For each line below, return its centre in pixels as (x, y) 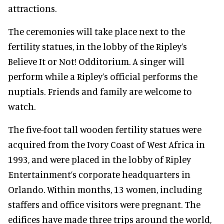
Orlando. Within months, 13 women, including (105, 189)
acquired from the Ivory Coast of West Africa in (106, 144)
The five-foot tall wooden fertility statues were (105, 129)
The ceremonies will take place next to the (96, 31)
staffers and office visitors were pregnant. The (104, 204)
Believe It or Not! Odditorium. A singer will (96, 61)
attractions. (32, 8)
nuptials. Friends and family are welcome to (100, 91)
